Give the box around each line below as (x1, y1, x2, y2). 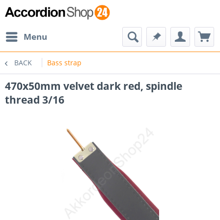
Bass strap (47, 58, 82, 67)
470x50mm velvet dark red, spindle (5, 79, 182, 93)
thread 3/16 (5, 93, 64, 107)
